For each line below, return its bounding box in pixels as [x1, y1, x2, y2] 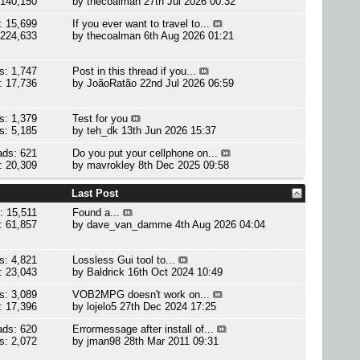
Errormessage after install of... [72, 323, 215, 335]
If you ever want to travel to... [72, 18, 211, 30]
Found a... [72, 207, 121, 219]
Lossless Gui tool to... [72, 254, 176, 266]
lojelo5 [87, 301, 117, 313]
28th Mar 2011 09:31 [124, 335, 219, 347]
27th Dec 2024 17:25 [120, 301, 217, 313]
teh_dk [87, 125, 119, 137]
